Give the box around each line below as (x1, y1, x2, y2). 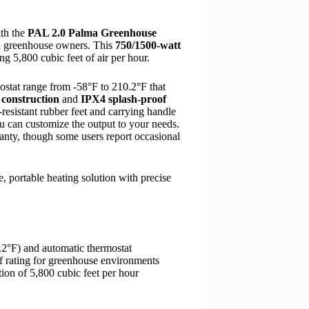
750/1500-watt (115, 39, 181, 51)
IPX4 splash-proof (81, 92, 166, 105)
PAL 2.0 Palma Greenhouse (28, 26, 157, 39)
